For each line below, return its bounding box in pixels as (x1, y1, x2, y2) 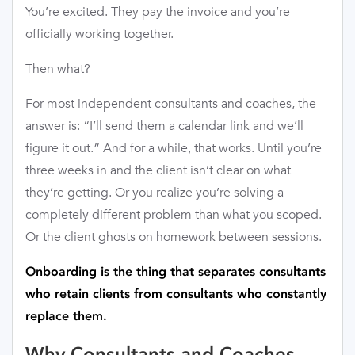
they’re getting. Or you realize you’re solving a (25, 184, 284, 201)
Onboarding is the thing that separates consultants (25, 264, 326, 280)
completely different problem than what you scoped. (25, 206, 322, 223)
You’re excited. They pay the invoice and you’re (25, 3, 290, 21)
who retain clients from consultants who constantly (25, 286, 326, 302)
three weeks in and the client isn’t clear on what (25, 162, 291, 179)
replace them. (25, 308, 107, 324)
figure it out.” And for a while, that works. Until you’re (25, 139, 322, 157)
